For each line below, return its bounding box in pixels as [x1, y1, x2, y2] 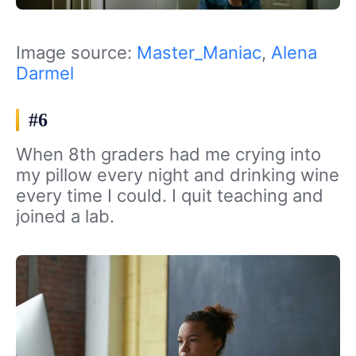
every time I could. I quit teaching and [16, 184, 323, 206]
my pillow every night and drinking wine [16, 164, 339, 185]
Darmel [16, 62, 74, 83]
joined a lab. [16, 205, 114, 226]
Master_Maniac [137, 41, 261, 63]
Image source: [16, 41, 137, 63]
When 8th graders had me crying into [16, 143, 321, 164]
